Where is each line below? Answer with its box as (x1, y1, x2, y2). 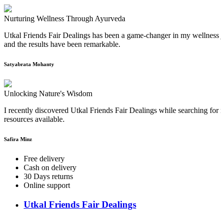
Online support (24, 181, 70, 190)
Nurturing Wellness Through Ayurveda (4, 14, 125, 23)
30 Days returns (24, 172, 73, 181)
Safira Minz (4, 136, 32, 143)
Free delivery (24, 154, 65, 163)
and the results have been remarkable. (4, 40, 120, 49)
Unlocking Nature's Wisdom (4, 89, 92, 98)
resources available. (4, 115, 65, 124)
